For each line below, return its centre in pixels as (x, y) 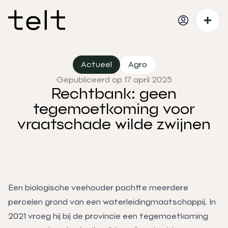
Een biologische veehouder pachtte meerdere (98, 187)
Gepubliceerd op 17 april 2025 (114, 79)
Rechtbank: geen (114, 93)
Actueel (96, 64)
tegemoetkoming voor (114, 108)
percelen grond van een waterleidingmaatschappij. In (112, 202)
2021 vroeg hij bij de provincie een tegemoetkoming (108, 216)
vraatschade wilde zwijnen (114, 124)
